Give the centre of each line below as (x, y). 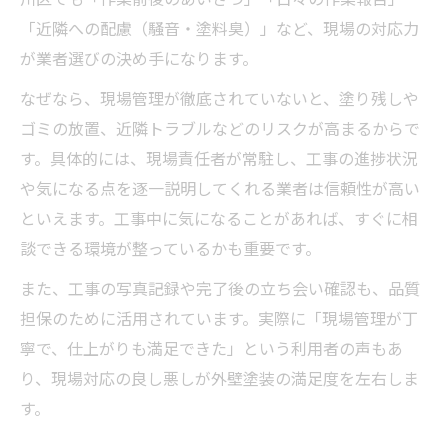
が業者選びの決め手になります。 (139, 57)
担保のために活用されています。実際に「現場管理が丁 (219, 317)
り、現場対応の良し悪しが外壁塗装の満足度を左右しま (219, 377)
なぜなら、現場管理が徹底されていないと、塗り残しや (219, 97)
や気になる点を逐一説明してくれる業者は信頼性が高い (220, 187)
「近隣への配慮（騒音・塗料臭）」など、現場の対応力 (219, 27)
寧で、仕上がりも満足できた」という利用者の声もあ (211, 347)
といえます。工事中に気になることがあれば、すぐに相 (219, 217)
